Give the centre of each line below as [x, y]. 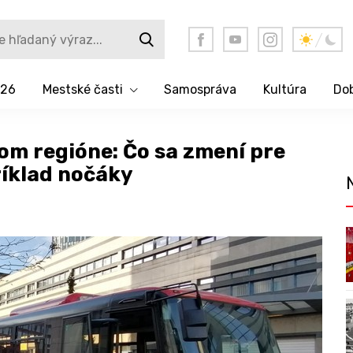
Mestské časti [82, 89]
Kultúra [284, 89]
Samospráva [200, 89]
